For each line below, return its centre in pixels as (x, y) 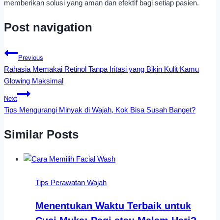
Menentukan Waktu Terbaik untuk (113, 206)
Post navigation (48, 27)
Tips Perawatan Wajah (71, 182)
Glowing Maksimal (34, 81)
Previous (31, 58)
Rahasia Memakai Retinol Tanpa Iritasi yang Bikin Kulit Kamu (101, 69)
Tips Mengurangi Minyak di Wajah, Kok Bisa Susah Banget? (100, 110)
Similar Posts (41, 135)
